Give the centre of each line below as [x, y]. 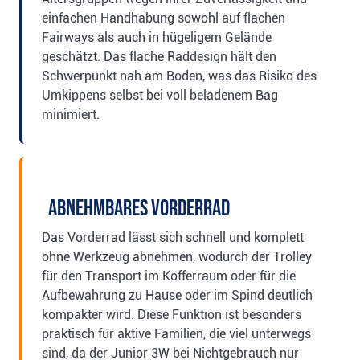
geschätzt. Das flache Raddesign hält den [159, 56]
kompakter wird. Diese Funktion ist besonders [172, 314]
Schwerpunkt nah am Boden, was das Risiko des [179, 76]
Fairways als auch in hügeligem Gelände [157, 37]
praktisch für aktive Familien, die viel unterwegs [176, 333]
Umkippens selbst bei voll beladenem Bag [160, 95]
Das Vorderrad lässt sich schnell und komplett [173, 237]
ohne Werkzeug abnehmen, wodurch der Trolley [177, 256]
